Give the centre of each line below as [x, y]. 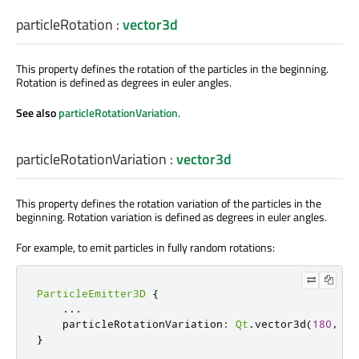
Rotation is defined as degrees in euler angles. [124, 82]
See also [37, 112]
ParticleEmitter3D [91, 293]
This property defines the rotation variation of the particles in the [169, 203]
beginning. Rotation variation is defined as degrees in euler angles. [171, 216]
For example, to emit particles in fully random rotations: [145, 247]
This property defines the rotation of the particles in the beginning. [172, 68]
